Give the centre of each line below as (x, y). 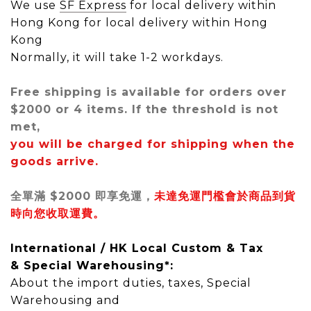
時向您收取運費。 (58, 213)
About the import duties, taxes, (109, 283)
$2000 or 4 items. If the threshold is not (144, 109)
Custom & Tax (217, 248)
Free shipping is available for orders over (149, 92)
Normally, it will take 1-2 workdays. (119, 57)
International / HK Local (91, 248)
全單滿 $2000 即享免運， (82, 196)
